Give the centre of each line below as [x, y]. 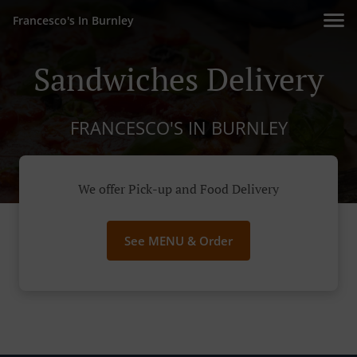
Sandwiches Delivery [178, 78]
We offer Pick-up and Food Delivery [178, 189]
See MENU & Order [178, 241]
